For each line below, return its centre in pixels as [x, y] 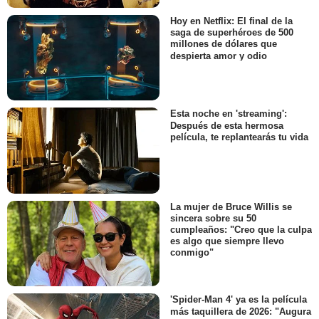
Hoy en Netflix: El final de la [231, 21]
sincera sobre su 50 [213, 218]
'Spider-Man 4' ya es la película [239, 300]
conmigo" [192, 253]
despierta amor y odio [219, 56]
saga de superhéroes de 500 [232, 33]
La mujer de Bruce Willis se [231, 206]
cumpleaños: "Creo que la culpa [241, 230]
